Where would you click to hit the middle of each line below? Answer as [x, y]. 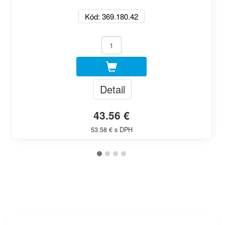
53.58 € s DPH [111, 129]
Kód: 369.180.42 [111, 16]
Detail [113, 89]
